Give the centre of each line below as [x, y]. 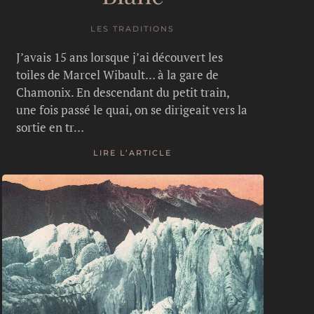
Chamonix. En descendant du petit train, [122, 92]
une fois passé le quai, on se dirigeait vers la [131, 109]
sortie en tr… [50, 127]
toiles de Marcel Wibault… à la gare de [117, 74]
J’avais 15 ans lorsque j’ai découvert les [119, 57]
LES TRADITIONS [133, 28]
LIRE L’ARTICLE [133, 153]
